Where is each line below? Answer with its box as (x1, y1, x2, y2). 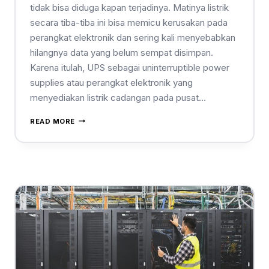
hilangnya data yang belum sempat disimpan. (30, 46, 213, 58)
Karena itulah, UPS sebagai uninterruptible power (30, 61, 229, 73)
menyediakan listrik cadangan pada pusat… (30, 91, 206, 103)
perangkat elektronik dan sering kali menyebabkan (30, 31, 235, 43)
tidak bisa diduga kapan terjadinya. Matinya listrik (30, 1, 229, 13)
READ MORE (30, 116, 76, 125)
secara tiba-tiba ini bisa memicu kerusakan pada (30, 16, 228, 28)
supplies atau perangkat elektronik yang (30, 76, 193, 88)
